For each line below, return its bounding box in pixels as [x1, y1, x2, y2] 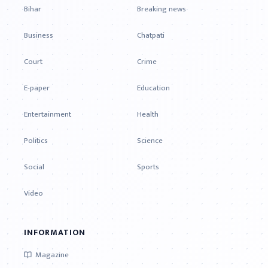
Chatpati [137, 29, 165, 42]
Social [24, 160, 44, 173]
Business [24, 29, 53, 42]
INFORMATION [24, 226, 86, 239]
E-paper [24, 81, 50, 95]
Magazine [35, 248, 69, 261]
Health [137, 108, 159, 121]
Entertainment [24, 108, 71, 121]
